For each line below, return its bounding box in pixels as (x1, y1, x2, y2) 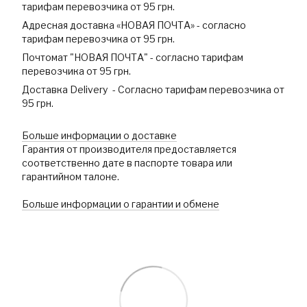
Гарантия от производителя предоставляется (22, 143, 236, 156)
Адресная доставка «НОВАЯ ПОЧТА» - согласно (22, 19, 246, 32)
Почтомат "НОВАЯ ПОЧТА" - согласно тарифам (22, 51, 243, 64)
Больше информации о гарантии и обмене (22, 198, 219, 210)
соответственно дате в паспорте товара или (22, 157, 232, 169)
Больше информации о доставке (22, 130, 177, 142)
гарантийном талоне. (22, 171, 119, 183)
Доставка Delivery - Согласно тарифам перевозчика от (22, 84, 284, 96)
